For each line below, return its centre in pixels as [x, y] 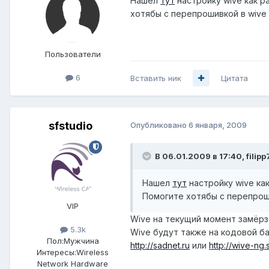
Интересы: [56, 252]
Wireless [92, 252]
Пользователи [73, 54]
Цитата [234, 78]
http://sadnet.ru [160, 245]
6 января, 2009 [218, 125]
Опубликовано [159, 125]
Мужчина [81, 241]
